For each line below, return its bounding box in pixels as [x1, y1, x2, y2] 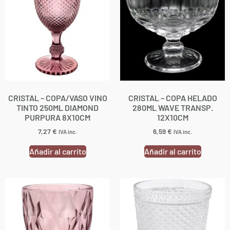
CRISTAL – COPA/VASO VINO [8, 92, 107, 103]
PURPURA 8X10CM [25, 112, 90, 122]
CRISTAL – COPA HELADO [128, 92, 217, 103]
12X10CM [157, 112, 188, 122]
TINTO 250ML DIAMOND [16, 102, 99, 112]
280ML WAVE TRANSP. [132, 102, 213, 112]
